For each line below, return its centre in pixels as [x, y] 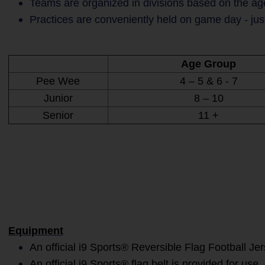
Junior [58, 98]
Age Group [209, 64]
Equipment [35, 231]
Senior [58, 115]
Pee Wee [58, 81]
